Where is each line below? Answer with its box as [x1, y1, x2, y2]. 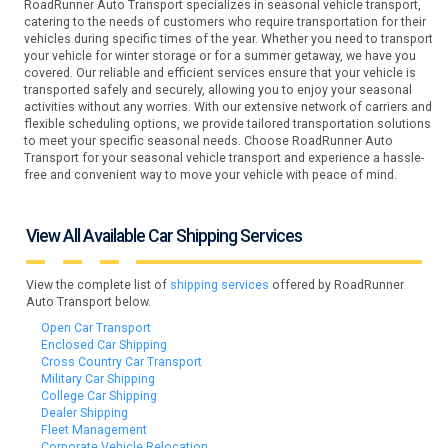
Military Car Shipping [41, 372, 156, 387]
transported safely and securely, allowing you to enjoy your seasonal [23, 82, 412, 97]
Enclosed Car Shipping [41, 338, 168, 353]
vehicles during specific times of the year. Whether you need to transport [23, 31, 433, 46]
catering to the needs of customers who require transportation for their [23, 14, 426, 29]
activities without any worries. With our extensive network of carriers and [23, 99, 432, 114]
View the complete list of [26, 278, 171, 293]
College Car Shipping [41, 389, 158, 404]
